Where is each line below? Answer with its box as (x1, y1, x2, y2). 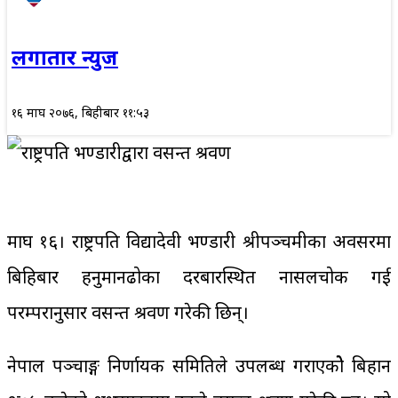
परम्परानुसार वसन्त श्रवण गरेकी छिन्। (7, 300, 249, 325)
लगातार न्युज (12, 42, 118, 71)
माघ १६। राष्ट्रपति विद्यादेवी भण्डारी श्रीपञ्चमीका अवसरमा (7, 229, 391, 254)
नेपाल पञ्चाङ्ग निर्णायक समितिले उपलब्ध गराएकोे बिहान (7, 354, 391, 378)
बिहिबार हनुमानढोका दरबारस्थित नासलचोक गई (7, 265, 391, 290)
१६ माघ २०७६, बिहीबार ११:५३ (12, 104, 149, 122)
